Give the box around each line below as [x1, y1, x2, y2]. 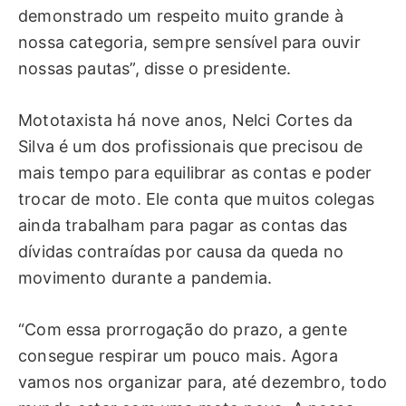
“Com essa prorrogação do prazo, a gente [18, 319, 348, 339]
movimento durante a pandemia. [18, 267, 273, 287]
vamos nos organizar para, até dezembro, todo [18, 372, 387, 391]
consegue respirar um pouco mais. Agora [18, 345, 338, 365]
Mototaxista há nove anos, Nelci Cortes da [18, 110, 353, 130]
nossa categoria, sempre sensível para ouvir [18, 33, 361, 53]
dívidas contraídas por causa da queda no [18, 241, 344, 261]
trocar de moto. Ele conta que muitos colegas [18, 188, 374, 208]
